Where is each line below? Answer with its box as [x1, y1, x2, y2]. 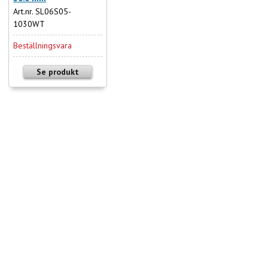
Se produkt [36, 66, 80, 78]
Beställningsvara [13, 40, 72, 51]
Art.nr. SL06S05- [13, 6, 72, 17]
